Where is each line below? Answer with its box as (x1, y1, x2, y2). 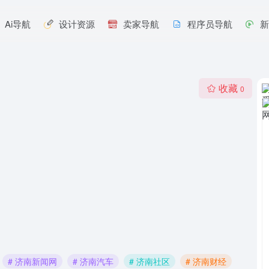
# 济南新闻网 (8, 255, 57, 267)
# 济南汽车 (73, 255, 113, 267)
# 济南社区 (129, 255, 170, 267)
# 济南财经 (186, 255, 226, 267)
